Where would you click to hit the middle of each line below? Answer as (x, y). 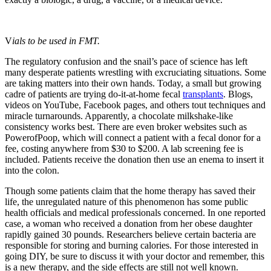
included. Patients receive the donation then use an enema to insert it (134, 160)
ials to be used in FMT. (56, 41)
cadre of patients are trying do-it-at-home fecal (94, 94)
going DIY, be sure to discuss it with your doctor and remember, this (135, 256)
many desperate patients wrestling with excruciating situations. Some (135, 73)
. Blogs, (238, 94)
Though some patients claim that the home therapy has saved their (130, 191)
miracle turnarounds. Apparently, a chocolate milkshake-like (119, 116)
